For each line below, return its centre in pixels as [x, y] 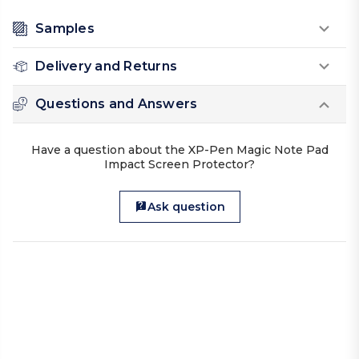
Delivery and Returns [106, 67]
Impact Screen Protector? [179, 165]
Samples [65, 29]
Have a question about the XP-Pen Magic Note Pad [179, 150]
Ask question [186, 207]
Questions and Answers [117, 104]
